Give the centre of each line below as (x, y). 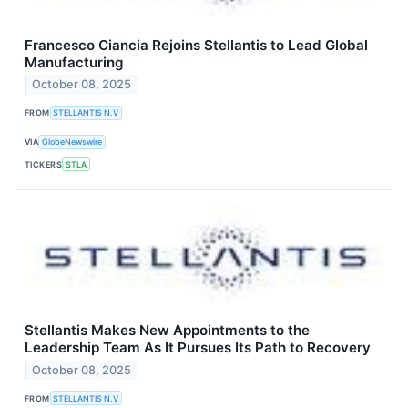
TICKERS (44, 164)
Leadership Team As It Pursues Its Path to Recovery (198, 348)
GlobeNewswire (72, 142)
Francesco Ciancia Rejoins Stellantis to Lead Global (196, 45)
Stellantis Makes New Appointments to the (167, 331)
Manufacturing (74, 62)
